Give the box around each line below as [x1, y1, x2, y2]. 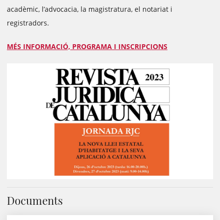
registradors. [7, 18, 49, 27]
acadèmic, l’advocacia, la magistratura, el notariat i [7, 4, 172, 14]
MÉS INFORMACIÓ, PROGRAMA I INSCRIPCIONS [7, 42, 167, 51]
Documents [7, 193, 63, 208]
